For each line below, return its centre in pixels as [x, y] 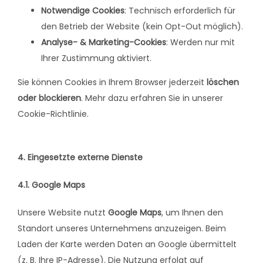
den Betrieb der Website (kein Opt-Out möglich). [142, 27]
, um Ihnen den [192, 213]
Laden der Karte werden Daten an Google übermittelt [127, 245]
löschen [223, 82]
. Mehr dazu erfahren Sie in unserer [152, 98]
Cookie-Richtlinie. [53, 114]
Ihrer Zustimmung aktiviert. [96, 58]
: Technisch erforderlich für [180, 11]
